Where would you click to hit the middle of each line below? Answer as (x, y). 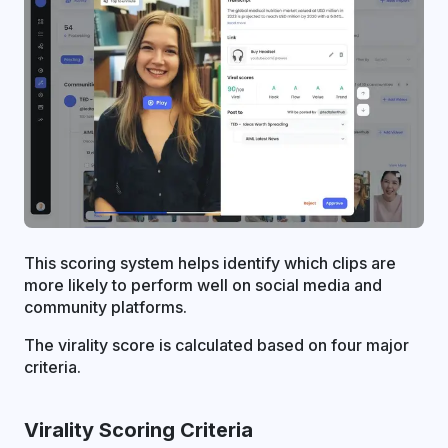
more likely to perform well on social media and (203, 284)
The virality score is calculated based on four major (216, 344)
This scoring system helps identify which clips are (210, 262)
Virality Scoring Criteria (138, 429)
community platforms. (105, 306)
